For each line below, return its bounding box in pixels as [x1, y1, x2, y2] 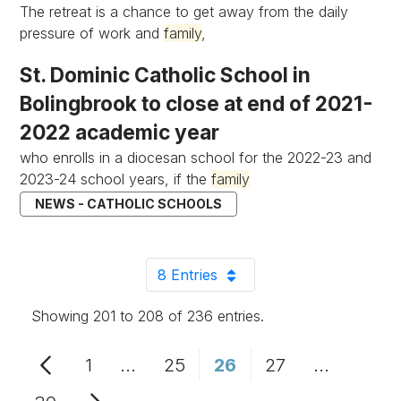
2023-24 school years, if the [20, 170, 212, 188]
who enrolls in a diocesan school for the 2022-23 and [20, 149, 372, 166]
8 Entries [158, 266, 218, 284]
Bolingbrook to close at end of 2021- [20, 91, 374, 115]
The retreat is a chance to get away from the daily [20, 3, 349, 21]
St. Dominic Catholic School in [20, 63, 311, 87]
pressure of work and [20, 24, 165, 42]
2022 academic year [20, 120, 220, 144]
